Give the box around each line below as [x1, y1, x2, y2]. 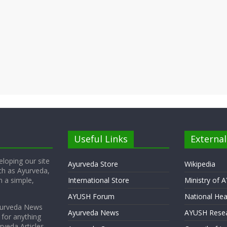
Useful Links [74, 133, 128, 145]
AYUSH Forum [68, 192, 115, 202]
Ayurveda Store [68, 159, 118, 169]
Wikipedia [184, 159, 215, 169]
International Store [68, 175, 129, 185]
